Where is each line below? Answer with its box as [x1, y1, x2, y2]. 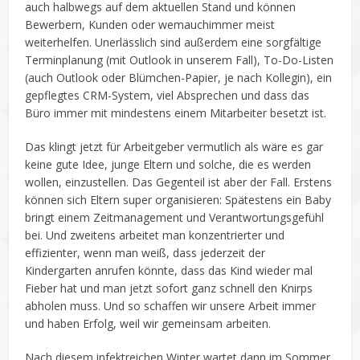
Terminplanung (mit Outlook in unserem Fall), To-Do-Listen [25, 52, 334, 67]
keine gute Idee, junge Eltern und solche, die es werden [25, 157, 312, 172]
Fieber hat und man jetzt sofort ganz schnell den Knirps [25, 280, 313, 296]
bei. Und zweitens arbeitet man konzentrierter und [25, 227, 285, 243]
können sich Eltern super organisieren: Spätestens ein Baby [25, 192, 332, 207]
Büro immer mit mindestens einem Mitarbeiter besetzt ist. [25, 105, 327, 121]
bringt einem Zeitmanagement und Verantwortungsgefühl [25, 210, 325, 225]
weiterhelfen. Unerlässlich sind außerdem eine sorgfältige [25, 35, 322, 50]
